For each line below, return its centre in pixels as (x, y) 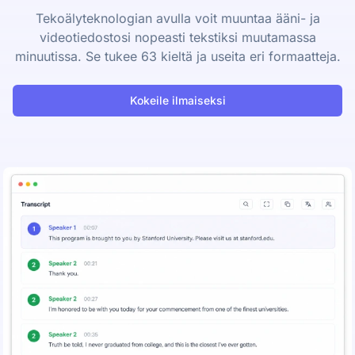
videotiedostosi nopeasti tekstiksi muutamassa (177, 37)
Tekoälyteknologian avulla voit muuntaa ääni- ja (177, 18)
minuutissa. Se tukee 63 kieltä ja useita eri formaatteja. (177, 56)
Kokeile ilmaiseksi (177, 100)
